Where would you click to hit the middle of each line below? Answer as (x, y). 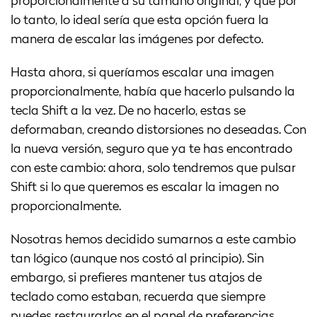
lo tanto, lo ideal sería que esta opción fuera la (140, 21)
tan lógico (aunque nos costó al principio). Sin (137, 259)
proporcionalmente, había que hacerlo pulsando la (153, 92)
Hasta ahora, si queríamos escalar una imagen (142, 73)
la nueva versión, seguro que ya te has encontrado (151, 150)
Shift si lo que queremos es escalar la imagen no (145, 188)
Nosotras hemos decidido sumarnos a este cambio (153, 240)
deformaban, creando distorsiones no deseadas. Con (158, 131)
